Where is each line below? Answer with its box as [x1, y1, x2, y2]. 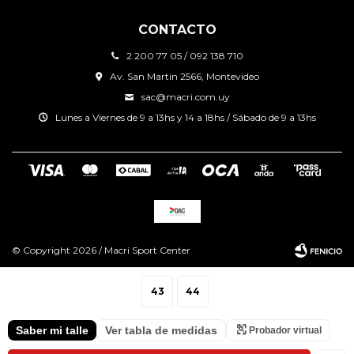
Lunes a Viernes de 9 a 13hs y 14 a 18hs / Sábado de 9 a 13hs [55, 111, 316, 124]
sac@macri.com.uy [141, 91, 230, 104]
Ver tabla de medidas [105, 324, 217, 337]
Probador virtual [249, 325, 322, 336]
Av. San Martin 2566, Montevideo [109, 70, 259, 83]
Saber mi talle [16, 324, 88, 337]
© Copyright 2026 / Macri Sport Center [12, 244, 190, 257]
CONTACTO [137, 22, 217, 38]
